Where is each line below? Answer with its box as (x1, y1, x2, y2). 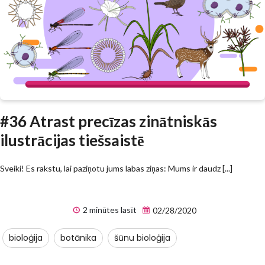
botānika (60, 231, 96, 244)
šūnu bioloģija (114, 231, 170, 244)
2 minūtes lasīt (80, 204, 137, 215)
